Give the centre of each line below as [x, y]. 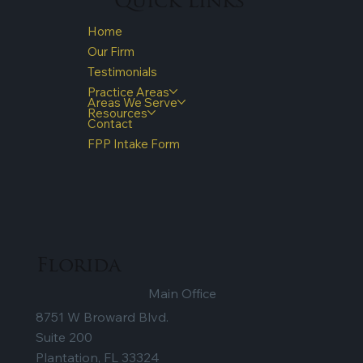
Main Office [183, 294]
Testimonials [122, 71]
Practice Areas [128, 92]
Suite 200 [64, 337]
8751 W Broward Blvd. [102, 317]
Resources [117, 113]
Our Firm [111, 51]
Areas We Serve [132, 102]
